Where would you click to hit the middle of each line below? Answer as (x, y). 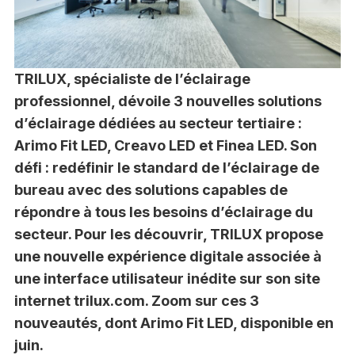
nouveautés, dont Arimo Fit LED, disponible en (174, 323)
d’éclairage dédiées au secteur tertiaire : (158, 123)
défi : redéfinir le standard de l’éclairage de (166, 167)
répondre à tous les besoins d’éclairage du (163, 212)
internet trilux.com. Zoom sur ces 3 (136, 300)
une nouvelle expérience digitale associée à (168, 256)
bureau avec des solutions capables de (151, 189)
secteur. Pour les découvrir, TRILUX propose (168, 234)
